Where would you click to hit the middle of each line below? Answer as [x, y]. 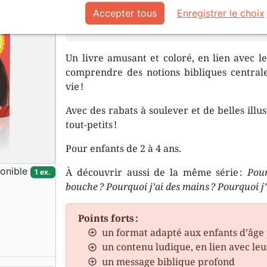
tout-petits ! [91, 125]
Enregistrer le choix [221, 13]
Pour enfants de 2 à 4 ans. [124, 148]
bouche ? [85, 187]
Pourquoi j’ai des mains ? [161, 187]
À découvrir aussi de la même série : [156, 172]
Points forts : [108, 218]
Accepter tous [125, 13]
